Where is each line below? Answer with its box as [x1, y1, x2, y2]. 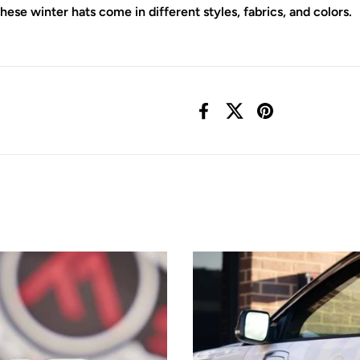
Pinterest [264, 111, 318, 127]
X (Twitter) [234, 111, 298, 127]
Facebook [203, 111, 260, 127]
